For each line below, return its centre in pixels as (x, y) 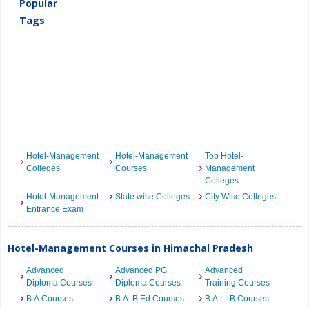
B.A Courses (50, 299)
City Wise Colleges (240, 197)
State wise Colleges (153, 197)
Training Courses (237, 283)
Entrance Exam (55, 209)
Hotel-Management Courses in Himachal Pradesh (131, 248)
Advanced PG (141, 270)
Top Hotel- (224, 156)
